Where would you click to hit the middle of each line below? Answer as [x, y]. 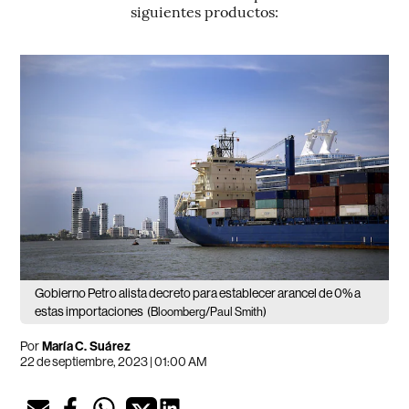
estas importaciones [89, 312]
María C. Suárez [86, 347]
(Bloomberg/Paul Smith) [207, 312]
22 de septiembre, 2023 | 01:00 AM [114, 362]
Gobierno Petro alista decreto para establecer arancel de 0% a [198, 294]
